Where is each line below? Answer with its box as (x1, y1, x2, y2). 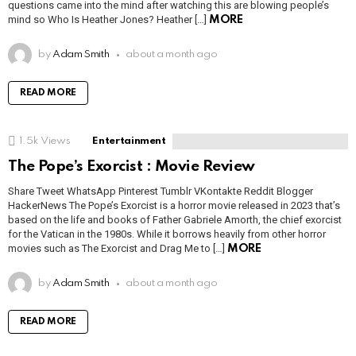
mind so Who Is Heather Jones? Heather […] (8, 14, 209, 26)
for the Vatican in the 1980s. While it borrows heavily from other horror (8, 228, 326, 241)
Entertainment (92, 136, 166, 147)
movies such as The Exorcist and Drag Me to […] (8, 242, 227, 255)
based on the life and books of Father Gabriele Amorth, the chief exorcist (8, 214, 342, 226)
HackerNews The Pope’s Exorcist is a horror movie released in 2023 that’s (8, 199, 340, 212)
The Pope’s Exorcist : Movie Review (8, 159, 255, 175)
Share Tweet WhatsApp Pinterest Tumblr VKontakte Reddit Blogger (8, 185, 313, 198)
